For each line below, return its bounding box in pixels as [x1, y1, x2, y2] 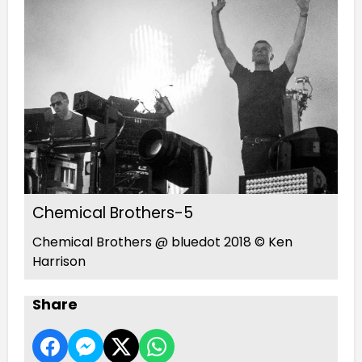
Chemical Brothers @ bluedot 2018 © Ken [32, 232, 293, 251]
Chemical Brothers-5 [32, 201, 193, 224]
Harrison [32, 251, 86, 271]
